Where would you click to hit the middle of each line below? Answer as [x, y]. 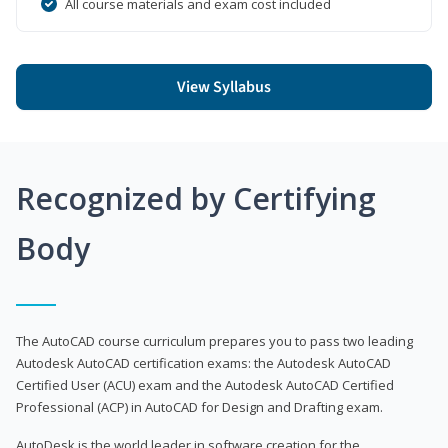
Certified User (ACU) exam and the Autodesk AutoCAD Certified [205, 384]
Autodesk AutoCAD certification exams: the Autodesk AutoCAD [203, 362]
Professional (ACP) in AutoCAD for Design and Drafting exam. [199, 406]
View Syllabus [224, 86]
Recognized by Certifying [196, 198]
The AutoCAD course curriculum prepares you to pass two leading [214, 340]
